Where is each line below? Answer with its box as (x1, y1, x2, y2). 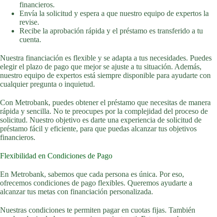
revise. (19, 18, 39, 26)
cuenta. (19, 35, 41, 44)
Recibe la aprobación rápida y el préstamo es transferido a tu (19, 27, 203, 35)
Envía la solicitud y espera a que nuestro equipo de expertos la (19, 9, 209, 17)
